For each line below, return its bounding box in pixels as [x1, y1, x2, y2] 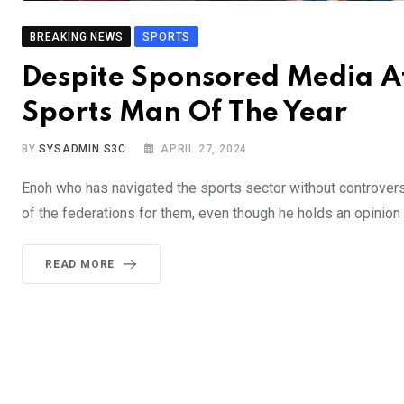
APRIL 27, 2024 [161, 142, 248, 155]
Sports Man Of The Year [22, 98, 347, 127]
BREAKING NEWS [30, 30, 124, 43]
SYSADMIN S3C [39, 142, 127, 155]
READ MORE [45, 257, 115, 271]
